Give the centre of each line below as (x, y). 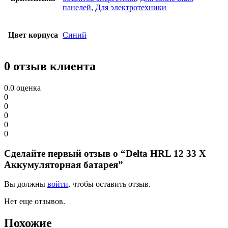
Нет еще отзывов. (35, 202)
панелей (77, 7)
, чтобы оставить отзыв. (109, 184)
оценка (27, 88)
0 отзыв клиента (50, 66)
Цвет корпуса (33, 35)
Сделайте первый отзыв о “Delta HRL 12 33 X (105, 153)
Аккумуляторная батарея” (64, 164)
